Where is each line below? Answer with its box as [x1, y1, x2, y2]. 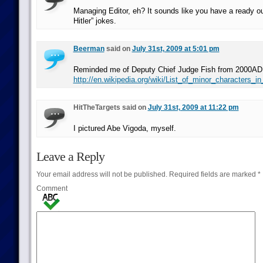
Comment [36, 184, 68, 193]
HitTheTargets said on [73, 103, 148, 112]
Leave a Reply [36, 149, 104, 164]
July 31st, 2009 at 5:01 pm [131, 45, 220, 53]
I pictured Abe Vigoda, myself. [73, 124, 176, 133]
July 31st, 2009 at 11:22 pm [147, 103, 239, 112]
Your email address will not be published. [36, 170, 167, 178]
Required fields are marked [167, 170, 258, 178]
